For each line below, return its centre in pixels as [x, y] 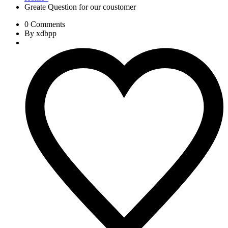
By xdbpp [40, 33]
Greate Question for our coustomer [80, 7]
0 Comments [45, 24]
